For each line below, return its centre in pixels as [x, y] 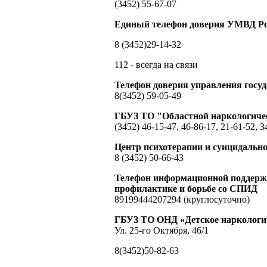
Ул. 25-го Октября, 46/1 [162, 230]
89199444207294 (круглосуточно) [182, 199]
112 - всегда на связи [156, 64]
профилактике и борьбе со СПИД [186, 188]
